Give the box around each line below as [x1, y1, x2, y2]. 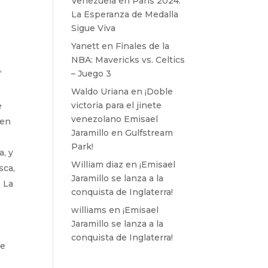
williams [71, 205, 107, 215]
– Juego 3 [71, 68, 112, 79]
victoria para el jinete [71, 100, 162, 111]
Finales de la [115, 41, 170, 51]
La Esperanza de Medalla [71, 9, 179, 20]
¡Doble [145, 86, 173, 97]
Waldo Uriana [71, 86, 129, 97]
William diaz [71, 159, 124, 170]
